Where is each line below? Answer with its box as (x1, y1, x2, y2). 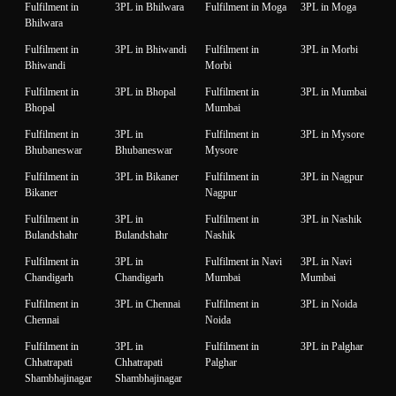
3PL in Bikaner (115, 171, 179, 184)
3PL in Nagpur (301, 171, 363, 184)
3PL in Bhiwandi (115, 43, 187, 57)
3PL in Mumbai (301, 86, 367, 99)
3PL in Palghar (301, 340, 363, 354)
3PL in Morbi (301, 43, 358, 57)
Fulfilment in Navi (205, 255, 282, 269)
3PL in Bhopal (115, 86, 176, 99)
